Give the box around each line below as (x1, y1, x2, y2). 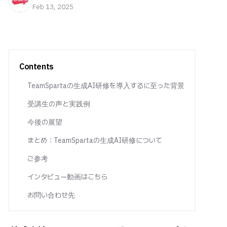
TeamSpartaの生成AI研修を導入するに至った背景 (27, 81, 184, 90)
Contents (19, 61, 54, 71)
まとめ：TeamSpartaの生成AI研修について (27, 136, 162, 145)
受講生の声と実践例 (27, 99, 90, 108)
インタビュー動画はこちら (27, 172, 107, 181)
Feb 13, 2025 (32, 2, 73, 11)
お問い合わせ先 (27, 191, 75, 200)
